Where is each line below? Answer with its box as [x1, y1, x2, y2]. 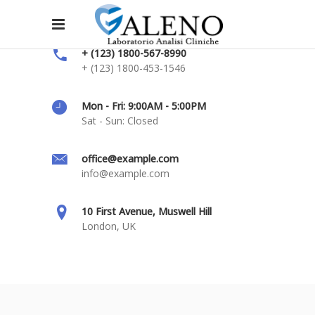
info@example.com [82, 167, 169, 180]
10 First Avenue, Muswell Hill [82, 205, 212, 218]
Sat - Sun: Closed [82, 114, 158, 127]
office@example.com [82, 152, 179, 165]
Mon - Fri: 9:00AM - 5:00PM [82, 99, 206, 112]
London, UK [82, 219, 136, 233]
